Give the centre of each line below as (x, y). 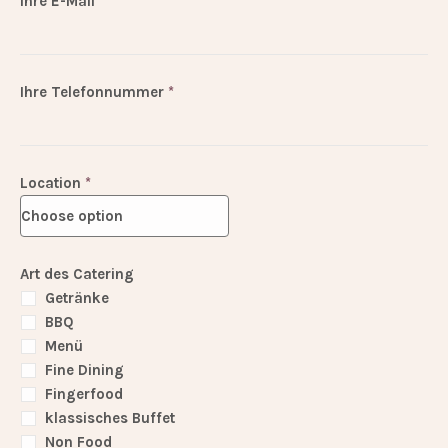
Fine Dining (85, 370)
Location (53, 183)
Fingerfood (84, 394)
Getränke (77, 298)
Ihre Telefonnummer (94, 92)
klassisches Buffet (110, 418)
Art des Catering (77, 274)
